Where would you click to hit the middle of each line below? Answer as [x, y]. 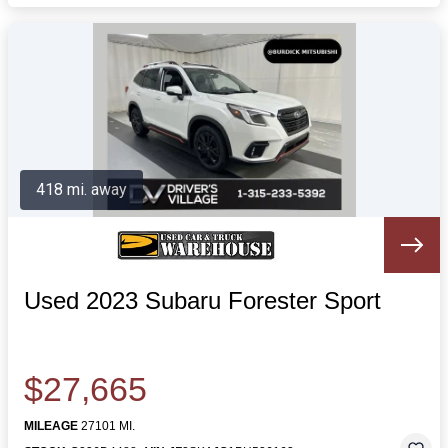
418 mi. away [81, 189]
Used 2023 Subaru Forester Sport [202, 300]
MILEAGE [51, 426]
